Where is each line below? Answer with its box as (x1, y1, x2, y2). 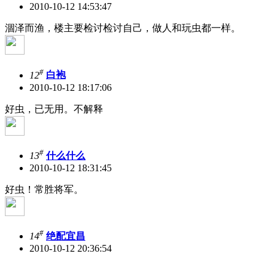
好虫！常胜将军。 (5, 184, 83, 195)
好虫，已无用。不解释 (5, 103, 103, 114)
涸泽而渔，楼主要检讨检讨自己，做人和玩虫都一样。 (5, 23, 241, 34)
